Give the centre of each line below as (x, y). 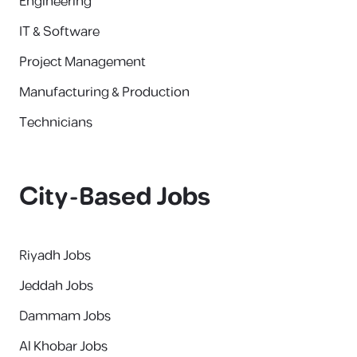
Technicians (56, 123)
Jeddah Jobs (56, 286)
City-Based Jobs (115, 197)
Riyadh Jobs (55, 256)
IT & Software (59, 32)
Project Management (82, 62)
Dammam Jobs (65, 316)
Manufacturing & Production (104, 92)
